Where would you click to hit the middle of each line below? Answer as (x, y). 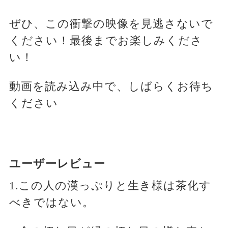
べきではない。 (51, 203)
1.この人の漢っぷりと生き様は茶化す (110, 186)
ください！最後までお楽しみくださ (106, 41)
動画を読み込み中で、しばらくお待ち (111, 87)
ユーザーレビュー (57, 164)
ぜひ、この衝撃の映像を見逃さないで (111, 24)
